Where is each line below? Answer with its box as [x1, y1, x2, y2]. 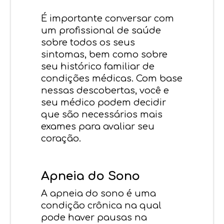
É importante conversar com [41, 13, 174, 23]
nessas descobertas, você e [41, 85, 169, 95]
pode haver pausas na [41, 212, 147, 222]
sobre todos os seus [41, 37, 135, 47]
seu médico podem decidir [41, 97, 166, 107]
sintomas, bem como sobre [41, 49, 168, 59]
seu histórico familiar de [41, 61, 155, 71]
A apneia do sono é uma [41, 188, 156, 198]
